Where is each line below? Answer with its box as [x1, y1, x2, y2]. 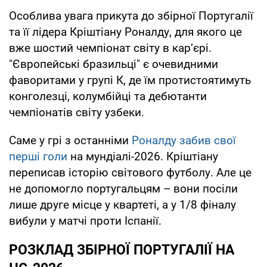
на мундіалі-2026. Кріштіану [67, 149, 218, 163]
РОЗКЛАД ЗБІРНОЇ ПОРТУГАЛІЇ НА [9, 241, 234, 258]
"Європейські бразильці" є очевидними [9, 57, 218, 71]
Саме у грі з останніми [9, 133, 132, 147]
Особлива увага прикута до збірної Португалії [9, 8, 253, 23]
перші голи [9, 149, 67, 163]
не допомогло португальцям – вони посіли [9, 181, 238, 195]
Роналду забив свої [132, 133, 236, 147]
